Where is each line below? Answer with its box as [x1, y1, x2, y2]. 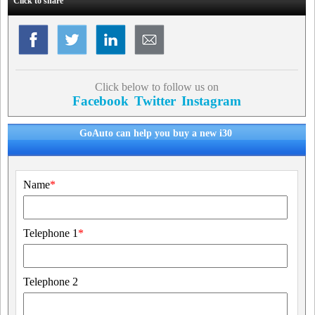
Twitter [134, 93, 176, 108]
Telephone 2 [23, 275, 78, 288]
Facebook [72, 93, 129, 108]
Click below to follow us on [94, 80, 219, 93]
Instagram [181, 93, 241, 108]
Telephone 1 [23, 226, 78, 239]
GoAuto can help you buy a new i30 [79, 127, 233, 139]
